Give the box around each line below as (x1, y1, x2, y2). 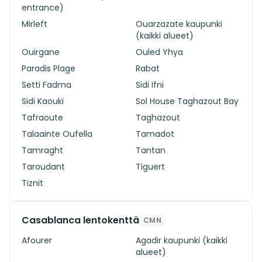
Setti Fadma (22, 79, 71, 91)
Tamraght (22, 144, 63, 156)
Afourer (22, 235, 52, 246)
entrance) (22, 2, 64, 13)
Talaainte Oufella (22, 128, 92, 140)
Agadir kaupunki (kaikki (136, 235, 227, 246)
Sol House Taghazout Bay (136, 95, 239, 107)
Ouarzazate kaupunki (136, 18, 222, 30)
